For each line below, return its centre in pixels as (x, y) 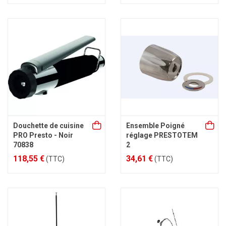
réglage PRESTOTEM (162, 135)
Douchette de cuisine (48, 126)
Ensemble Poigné (155, 126)
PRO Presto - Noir (43, 135)
